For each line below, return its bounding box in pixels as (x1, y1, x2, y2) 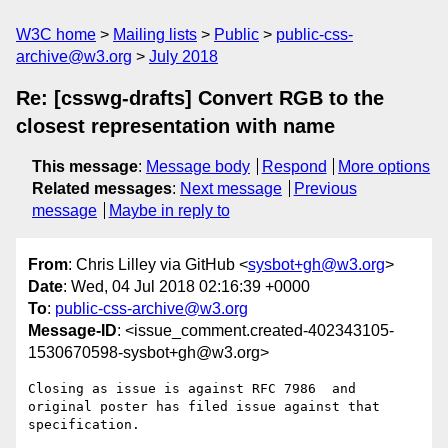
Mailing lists (113, 26, 197, 43)
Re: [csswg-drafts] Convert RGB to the (16, 87, 384, 109)
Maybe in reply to (108, 202, 230, 219)
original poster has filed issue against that (28, 399, 380, 415)
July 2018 (149, 48, 218, 65)
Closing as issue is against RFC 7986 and (28, 381, 356, 397)
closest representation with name (16, 115, 335, 137)
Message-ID (28, 322, 117, 340)
